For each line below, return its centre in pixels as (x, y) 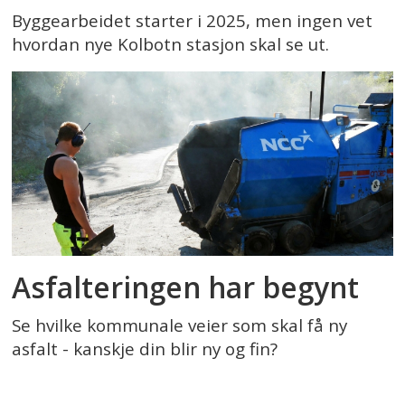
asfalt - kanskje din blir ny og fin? (145, 348)
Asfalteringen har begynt (186, 287)
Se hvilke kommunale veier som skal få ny (180, 325)
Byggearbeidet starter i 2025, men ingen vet (193, 20)
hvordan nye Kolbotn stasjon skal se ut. (171, 44)
